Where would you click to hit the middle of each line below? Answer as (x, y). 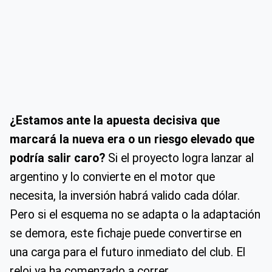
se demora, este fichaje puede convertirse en (126, 234)
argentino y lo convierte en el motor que (112, 177)
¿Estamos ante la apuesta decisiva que (115, 121)
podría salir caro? (57, 158)
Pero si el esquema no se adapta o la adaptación (135, 215)
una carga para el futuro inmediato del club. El (127, 253)
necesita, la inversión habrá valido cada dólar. (125, 196)
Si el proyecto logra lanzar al (179, 158)
